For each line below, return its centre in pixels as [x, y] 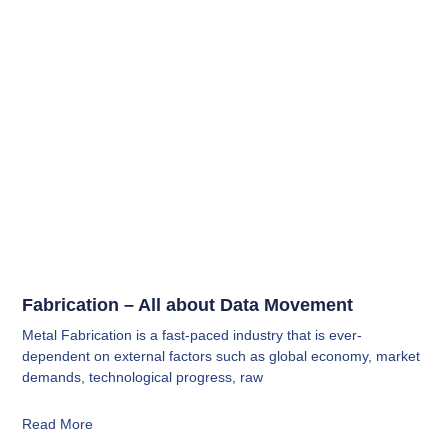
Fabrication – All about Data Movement [188, 305]
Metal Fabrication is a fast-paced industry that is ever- [192, 335]
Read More [58, 424]
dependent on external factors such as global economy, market [221, 356]
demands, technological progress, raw [143, 377]
